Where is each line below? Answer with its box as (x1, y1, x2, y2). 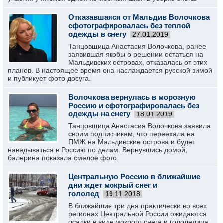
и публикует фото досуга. (8, 74, 91, 82)
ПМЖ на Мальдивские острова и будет (68, 138, 195, 146)
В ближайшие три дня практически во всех (68, 202, 207, 210)
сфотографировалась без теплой (68, 21, 190, 30)
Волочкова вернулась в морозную (68, 93, 196, 101)
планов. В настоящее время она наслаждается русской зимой (8, 66, 212, 74)
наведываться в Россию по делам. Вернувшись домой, (8, 146, 187, 154)
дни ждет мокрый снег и (68, 181, 157, 189)
